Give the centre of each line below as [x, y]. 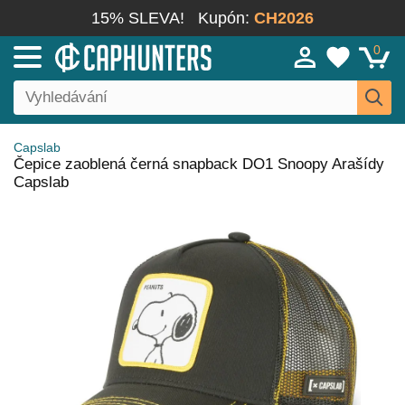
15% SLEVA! [138, 18]
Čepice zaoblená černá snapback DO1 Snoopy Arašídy [199, 164]
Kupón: [226, 18]
